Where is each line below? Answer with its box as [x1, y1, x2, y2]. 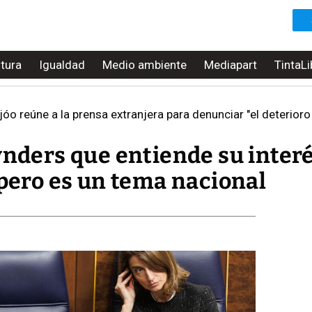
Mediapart [204, 58, 257, 72]
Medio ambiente [102, 58, 187, 72]
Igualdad [39, 58, 85, 72]
